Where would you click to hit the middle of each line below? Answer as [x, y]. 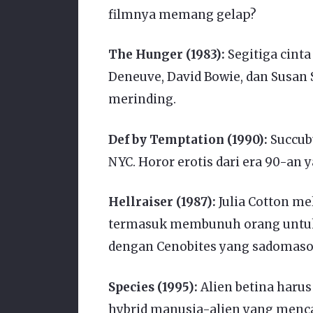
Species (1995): [153, 287]
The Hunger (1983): [166, 55]
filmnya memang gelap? [182, 14]
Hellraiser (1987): [162, 202]
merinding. [142, 100]
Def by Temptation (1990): [188, 139]
